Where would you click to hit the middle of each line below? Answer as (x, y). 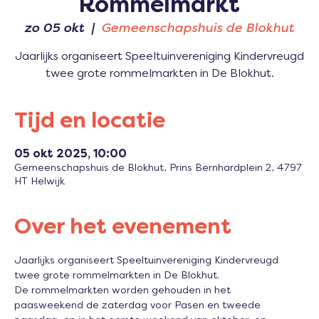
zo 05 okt (54, 29)
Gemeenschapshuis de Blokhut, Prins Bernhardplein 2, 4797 (158, 169)
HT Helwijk (40, 182)
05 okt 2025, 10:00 (70, 155)
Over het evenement (123, 229)
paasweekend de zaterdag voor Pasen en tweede (139, 306)
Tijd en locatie (90, 122)
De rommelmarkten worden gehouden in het (124, 291)
